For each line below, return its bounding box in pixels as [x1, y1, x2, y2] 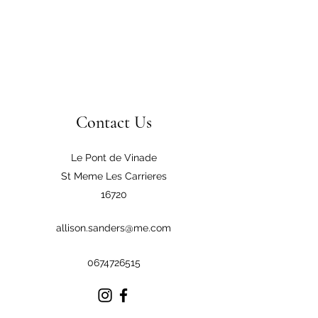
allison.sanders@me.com [56, 222, 171, 234]
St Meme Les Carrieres [60, 170, 167, 182]
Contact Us [75, 112, 152, 133]
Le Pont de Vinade [70, 152, 157, 163]
